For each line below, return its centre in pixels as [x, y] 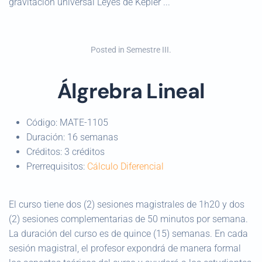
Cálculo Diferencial [125, 166]
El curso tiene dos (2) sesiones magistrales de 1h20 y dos [127, 204]
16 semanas [93, 137]
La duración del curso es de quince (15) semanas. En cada [128, 234]
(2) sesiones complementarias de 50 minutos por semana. [128, 219]
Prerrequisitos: [57, 166]
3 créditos [85, 152]
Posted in [108, 50]
